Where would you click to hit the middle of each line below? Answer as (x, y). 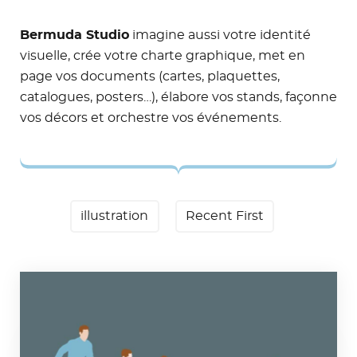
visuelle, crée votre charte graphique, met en (163, 55)
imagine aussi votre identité (220, 35)
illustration (115, 216)
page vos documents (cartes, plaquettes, (150, 76)
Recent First (224, 216)
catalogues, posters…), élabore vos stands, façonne (178, 97)
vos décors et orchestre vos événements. (151, 118)
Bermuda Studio (75, 35)
